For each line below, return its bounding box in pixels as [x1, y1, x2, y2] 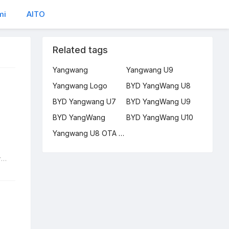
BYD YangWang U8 [126, 81, 191, 90]
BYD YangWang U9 [126, 97, 191, 106]
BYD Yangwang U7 [53, 97, 117, 106]
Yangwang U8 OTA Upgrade [119, 129, 125, 138]
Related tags [53, 44, 108, 55]
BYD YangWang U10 [126, 113, 193, 122]
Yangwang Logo [53, 81, 108, 90]
